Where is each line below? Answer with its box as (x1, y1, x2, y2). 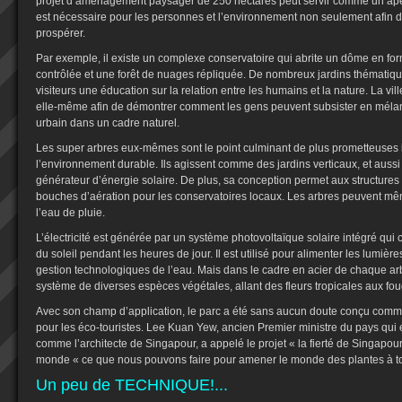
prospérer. (36, 27, 85, 39)
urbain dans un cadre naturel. (36, 117, 179, 129)
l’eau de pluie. (36, 206, 105, 219)
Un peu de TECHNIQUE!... (36, 376, 228, 394)
